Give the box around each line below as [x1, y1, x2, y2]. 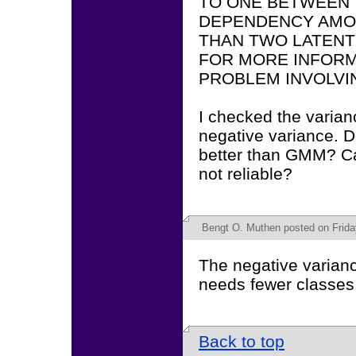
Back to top [199, 332, 284, 350]
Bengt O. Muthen [202, 222, 281, 234]
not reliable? [199, 164, 292, 183]
